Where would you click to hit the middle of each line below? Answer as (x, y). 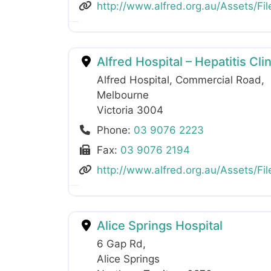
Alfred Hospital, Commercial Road (179, 80)
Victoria (117, 110)
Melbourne (123, 95)
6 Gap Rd (120, 243)
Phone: (116, 130)
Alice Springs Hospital (158, 225)
